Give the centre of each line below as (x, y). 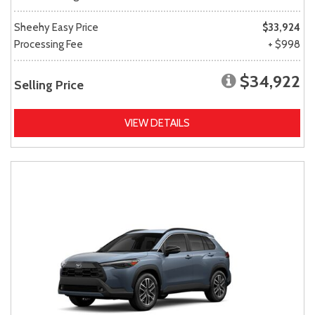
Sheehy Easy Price (56, 27)
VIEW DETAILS (157, 123)
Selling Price (49, 85)
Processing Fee (49, 44)
